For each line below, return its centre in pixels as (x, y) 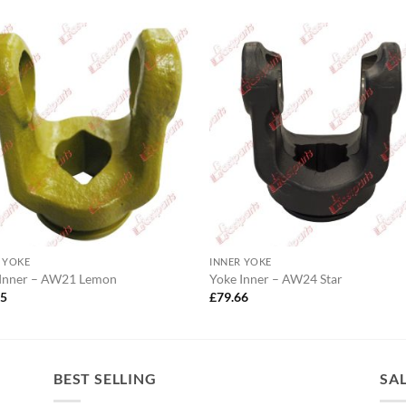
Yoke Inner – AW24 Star (276, 279)
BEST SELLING (105, 379)
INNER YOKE (241, 261)
